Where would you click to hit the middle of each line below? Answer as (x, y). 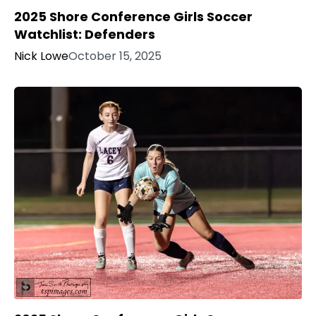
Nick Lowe (41, 56)
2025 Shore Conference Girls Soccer (133, 17)
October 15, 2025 (115, 56)
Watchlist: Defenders (85, 35)
